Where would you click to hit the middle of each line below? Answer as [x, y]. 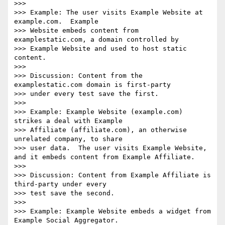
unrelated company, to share [70, 139]
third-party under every [62, 184]
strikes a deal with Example [70, 121]
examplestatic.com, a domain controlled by [98, 40]
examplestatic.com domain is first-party [94, 85]
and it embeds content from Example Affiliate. [104, 157]
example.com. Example [58, 22]
